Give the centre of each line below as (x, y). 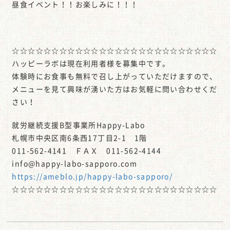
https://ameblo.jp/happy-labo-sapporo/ (92, 176)
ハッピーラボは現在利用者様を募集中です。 (91, 63)
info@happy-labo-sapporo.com (75, 163)
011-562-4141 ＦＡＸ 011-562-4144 (87, 150)
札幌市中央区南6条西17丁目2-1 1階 (80, 137)
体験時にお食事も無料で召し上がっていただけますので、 (115, 76)
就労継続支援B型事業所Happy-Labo (79, 124)
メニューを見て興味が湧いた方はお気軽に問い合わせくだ (115, 89)
